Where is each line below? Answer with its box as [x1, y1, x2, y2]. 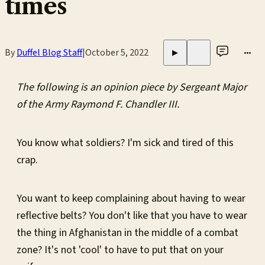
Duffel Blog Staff [17, 46, 82, 59]
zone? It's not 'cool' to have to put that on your [17, 242, 224, 257]
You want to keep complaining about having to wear [17, 190, 245, 206]
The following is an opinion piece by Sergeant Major [17, 79, 247, 95]
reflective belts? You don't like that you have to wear [17, 208, 247, 223]
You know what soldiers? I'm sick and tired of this [17, 135, 234, 150]
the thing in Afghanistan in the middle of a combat [17, 225, 238, 240]
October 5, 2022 [85, 46, 148, 59]
